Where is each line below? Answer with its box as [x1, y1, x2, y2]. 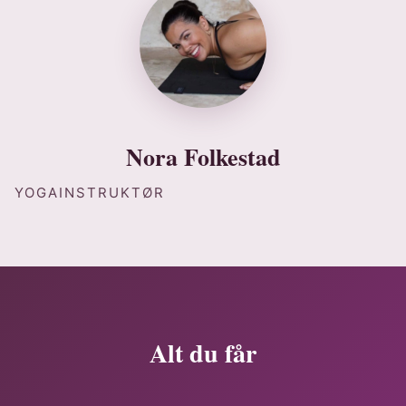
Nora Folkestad [126, 140, 280, 174]
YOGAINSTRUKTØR [14, 184, 165, 201]
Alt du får [150, 334, 256, 372]
